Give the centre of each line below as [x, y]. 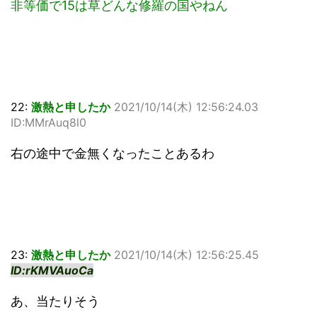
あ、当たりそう [55, 301]
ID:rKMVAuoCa [52, 271]
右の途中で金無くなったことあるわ [113, 154]
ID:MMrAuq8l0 [48, 123]
